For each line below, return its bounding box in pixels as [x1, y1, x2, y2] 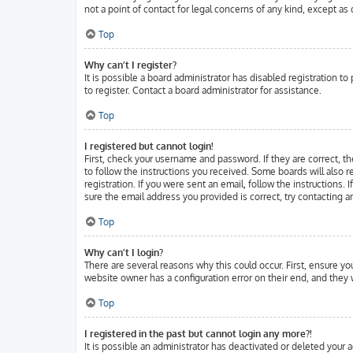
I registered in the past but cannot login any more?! [84, 328, 312, 340]
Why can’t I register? [84, 59, 176, 71]
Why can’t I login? [84, 247, 163, 258]
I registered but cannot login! [84, 140, 214, 152]
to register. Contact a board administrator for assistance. [84, 84, 321, 96]
